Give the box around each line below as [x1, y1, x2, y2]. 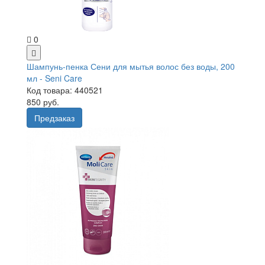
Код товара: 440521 [27, 83, 103, 96]
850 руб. [27, 95, 59, 108]
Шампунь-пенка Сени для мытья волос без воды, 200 [27, 60, 235, 72]
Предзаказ [34, 111, 75, 124]
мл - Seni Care [27, 72, 82, 84]
